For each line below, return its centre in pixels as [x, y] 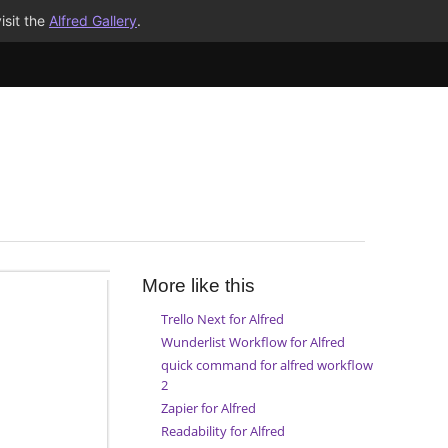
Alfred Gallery [93, 20]
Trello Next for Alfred [222, 318]
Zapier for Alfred [208, 408]
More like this [198, 286]
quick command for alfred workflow [266, 364]
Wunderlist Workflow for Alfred [252, 341]
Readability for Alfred [222, 431]
